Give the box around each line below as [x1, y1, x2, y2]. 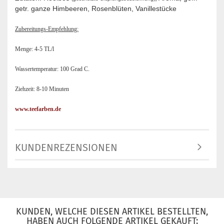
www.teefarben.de [15, 106, 61, 112]
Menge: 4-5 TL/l [15, 46, 54, 52]
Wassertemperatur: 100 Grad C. [15, 66, 89, 72]
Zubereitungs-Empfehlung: [15, 26, 78, 32]
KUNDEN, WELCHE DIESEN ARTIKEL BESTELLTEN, [16, 206, 208, 217]
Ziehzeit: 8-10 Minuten [15, 86, 69, 92]
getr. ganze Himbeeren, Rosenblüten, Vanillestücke [15, 4, 176, 12]
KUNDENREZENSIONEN [15, 141, 117, 153]
